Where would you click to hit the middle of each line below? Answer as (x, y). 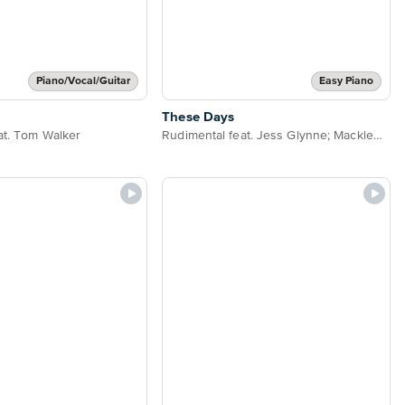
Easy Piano (346, 82)
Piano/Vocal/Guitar (84, 82)
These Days (198, 118)
